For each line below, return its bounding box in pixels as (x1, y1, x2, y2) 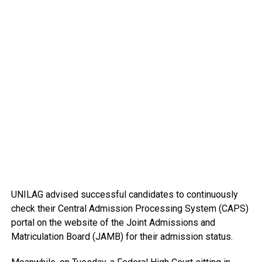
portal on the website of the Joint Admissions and (11, 217, 215, 229)
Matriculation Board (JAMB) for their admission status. (11, 231, 233, 243)
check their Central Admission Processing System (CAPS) (11, 203, 249, 215)
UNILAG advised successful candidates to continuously (11, 189, 238, 201)
